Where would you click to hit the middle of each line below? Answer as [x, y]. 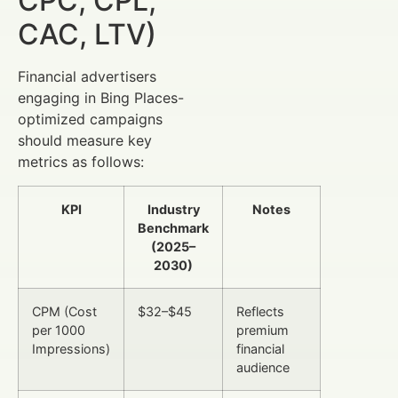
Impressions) [71, 348]
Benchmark [173, 227]
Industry [173, 209]
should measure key [85, 141]
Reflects [260, 311]
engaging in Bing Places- [101, 98]
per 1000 [59, 330]
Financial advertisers [87, 77]
